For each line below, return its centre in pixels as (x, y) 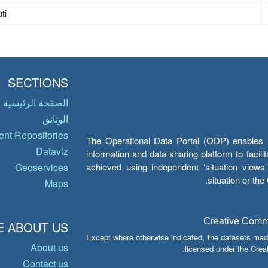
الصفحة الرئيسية (36, 103)
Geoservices (42, 167)
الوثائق (55, 119)
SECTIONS (38, 82)
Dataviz (52, 151)
